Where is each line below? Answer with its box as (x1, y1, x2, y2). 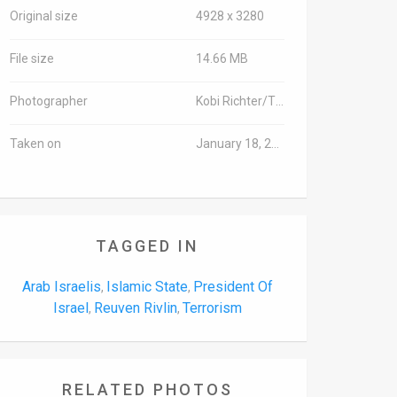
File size (10, 51, 54, 66)
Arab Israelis (21, 278, 101, 295)
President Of (192, 278, 273, 295)
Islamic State (105, 278, 188, 295)
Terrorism (182, 300, 242, 316)
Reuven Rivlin (93, 300, 177, 316)
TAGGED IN (96, 237, 198, 255)
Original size (10, 9, 78, 23)
